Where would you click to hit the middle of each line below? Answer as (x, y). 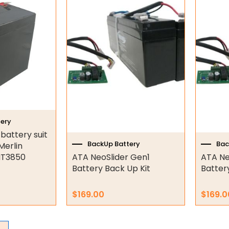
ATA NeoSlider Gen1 (111, 157)
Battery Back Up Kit (111, 168)
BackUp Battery (113, 144)
